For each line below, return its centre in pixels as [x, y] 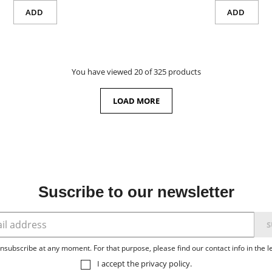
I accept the [119, 264]
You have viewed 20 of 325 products [136, 72]
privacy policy [165, 264]
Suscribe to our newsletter [136, 192]
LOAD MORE [136, 101]
